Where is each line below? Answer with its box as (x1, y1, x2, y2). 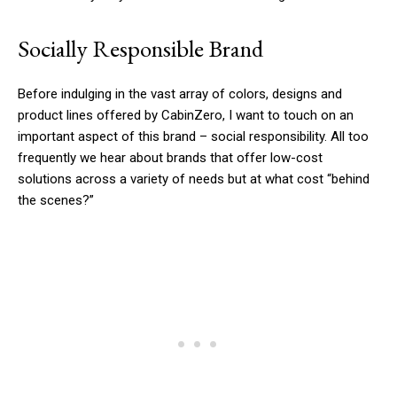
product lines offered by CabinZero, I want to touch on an (18, 107, 354, 124)
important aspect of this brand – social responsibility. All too (18, 128, 369, 145)
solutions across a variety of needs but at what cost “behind (18, 171, 370, 188)
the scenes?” (18, 192, 94, 209)
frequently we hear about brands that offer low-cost (18, 150, 323, 167)
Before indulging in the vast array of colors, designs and (18, 86, 342, 103)
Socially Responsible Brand (18, 33, 263, 65)
